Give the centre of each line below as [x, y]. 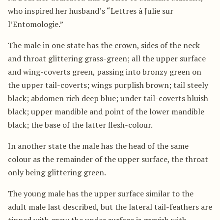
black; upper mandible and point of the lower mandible [106, 111]
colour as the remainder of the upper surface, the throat [108, 159]
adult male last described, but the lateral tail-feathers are [110, 206]
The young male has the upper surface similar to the [101, 193]
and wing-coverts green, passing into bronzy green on [105, 71]
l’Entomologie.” [36, 24]
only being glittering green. [57, 172]
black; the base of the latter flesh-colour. [80, 124]
